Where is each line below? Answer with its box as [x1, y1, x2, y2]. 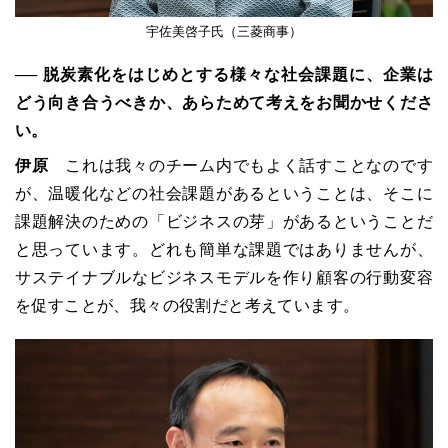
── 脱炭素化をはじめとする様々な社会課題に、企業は [15, 65, 433, 83]
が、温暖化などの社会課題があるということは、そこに [15, 184, 433, 202]
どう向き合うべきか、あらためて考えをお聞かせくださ [15, 93, 433, 111]
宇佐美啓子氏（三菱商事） [146, 23, 302, 39]
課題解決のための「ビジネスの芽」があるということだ [15, 212, 433, 230]
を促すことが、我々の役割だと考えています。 [15, 296, 360, 314]
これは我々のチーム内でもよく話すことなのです [48, 156, 433, 174]
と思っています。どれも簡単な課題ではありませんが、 [15, 240, 433, 258]
